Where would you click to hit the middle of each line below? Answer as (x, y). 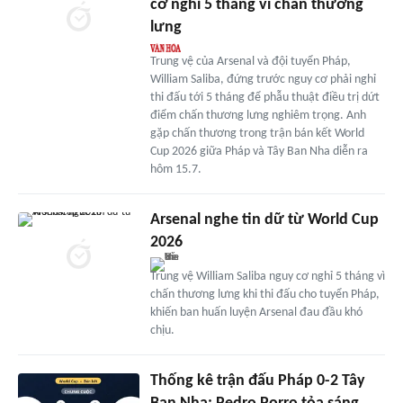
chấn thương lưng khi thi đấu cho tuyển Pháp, (264, 294)
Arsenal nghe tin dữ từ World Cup (264, 219)
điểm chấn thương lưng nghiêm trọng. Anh (258, 115)
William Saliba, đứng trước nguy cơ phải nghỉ (263, 79)
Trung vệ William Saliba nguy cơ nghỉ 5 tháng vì (267, 276)
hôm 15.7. (175, 169)
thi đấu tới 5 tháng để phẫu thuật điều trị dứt (264, 97)
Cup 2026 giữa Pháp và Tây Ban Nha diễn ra (259, 151)
